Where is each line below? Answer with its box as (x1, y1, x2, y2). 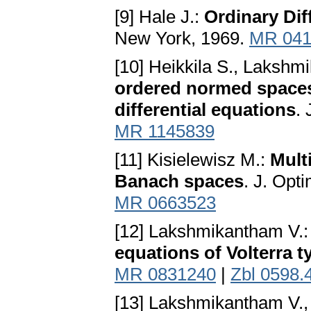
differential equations (115, 99, 296, 121)
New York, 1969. (115, 28, 249, 49)
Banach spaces (115, 171, 244, 192)
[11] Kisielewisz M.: (115, 149, 270, 171)
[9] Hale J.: (115, 6, 204, 28)
